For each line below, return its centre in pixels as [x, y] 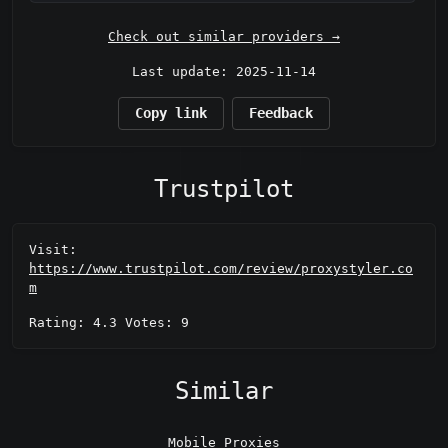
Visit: [53, 249]
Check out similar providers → [224, 37]
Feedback [281, 113]
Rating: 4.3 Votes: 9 [109, 322]
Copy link [171, 113]
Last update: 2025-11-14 [224, 72]
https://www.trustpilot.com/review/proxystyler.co [221, 268]
